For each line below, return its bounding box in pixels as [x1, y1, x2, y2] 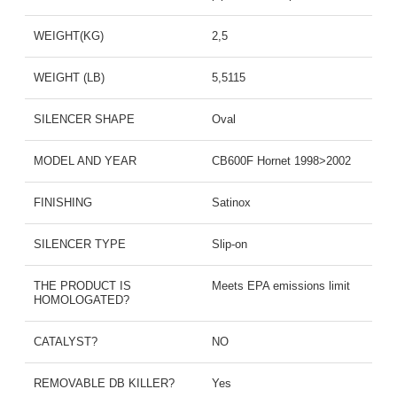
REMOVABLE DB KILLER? [33, 376, 175, 390]
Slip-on [212, 237, 247, 251]
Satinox [212, 195, 251, 209]
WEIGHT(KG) [33, 28, 104, 43]
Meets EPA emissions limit [212, 278, 350, 292]
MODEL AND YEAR [33, 153, 136, 167]
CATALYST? [33, 334, 97, 348]
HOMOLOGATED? [33, 292, 129, 307]
